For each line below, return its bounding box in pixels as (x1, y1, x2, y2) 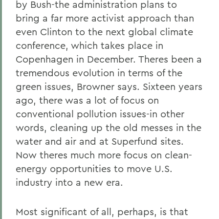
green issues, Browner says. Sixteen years (16, 80, 202, 92)
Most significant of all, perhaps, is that (16, 205, 188, 218)
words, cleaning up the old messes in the (16, 121, 201, 133)
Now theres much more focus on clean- (16, 149, 192, 161)
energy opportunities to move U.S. (16, 162, 173, 175)
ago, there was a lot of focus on (16, 94, 159, 106)
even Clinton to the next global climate (16, 25, 193, 38)
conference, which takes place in (16, 39, 163, 51)
